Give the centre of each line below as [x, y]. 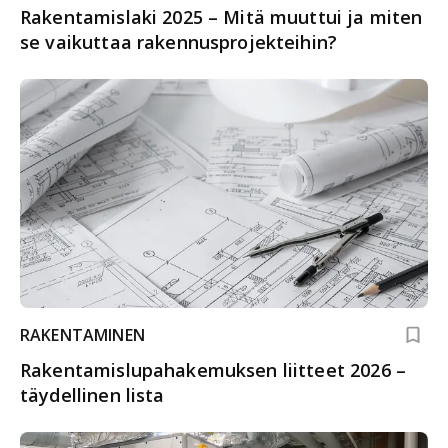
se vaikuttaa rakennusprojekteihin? [179, 41]
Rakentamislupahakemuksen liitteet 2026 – [213, 370]
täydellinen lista [92, 395]
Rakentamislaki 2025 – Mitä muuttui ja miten [221, 16]
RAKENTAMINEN [82, 335]
